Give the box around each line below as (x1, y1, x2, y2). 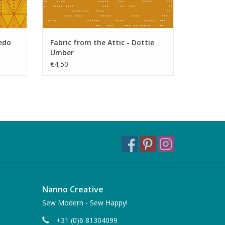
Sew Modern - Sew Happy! (42, 198, 128, 208)
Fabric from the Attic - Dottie (50, 38, 154, 48)
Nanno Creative (42, 184, 103, 195)
